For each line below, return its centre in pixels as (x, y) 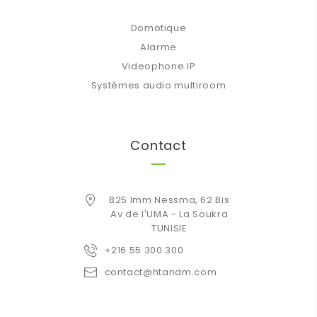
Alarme (158, 47)
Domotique (158, 28)
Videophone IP (158, 67)
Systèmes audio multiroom (158, 86)
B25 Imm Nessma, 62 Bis (169, 200)
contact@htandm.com (161, 272)
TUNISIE (169, 229)
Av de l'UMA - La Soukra (169, 214)
